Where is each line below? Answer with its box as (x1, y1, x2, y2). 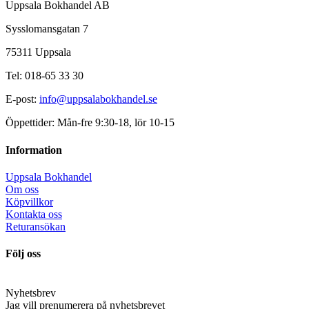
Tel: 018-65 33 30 (6, 70, 83, 82)
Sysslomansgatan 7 (6, 23, 88, 35)
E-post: (6, 93, 39, 106)
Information (6, 143, 62, 156)
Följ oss (6, 248, 41, 260)
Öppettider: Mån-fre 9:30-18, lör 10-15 (6, 117, 175, 129)
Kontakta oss (6, 208, 62, 220)
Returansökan (6, 220, 66, 232)
